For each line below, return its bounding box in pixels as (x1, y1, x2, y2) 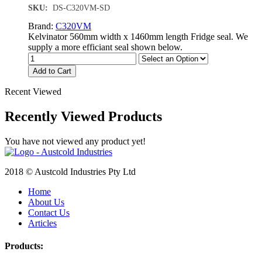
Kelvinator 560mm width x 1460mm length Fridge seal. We (28, 31, 248, 42)
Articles (28, 218, 57, 228)
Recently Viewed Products (5, 108, 162, 124)
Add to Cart (33, 66, 71, 75)
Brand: (28, 20, 56, 31)
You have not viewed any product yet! (5, 136, 146, 146)
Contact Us (28, 207, 70, 218)
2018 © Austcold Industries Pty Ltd (5, 166, 136, 177)
